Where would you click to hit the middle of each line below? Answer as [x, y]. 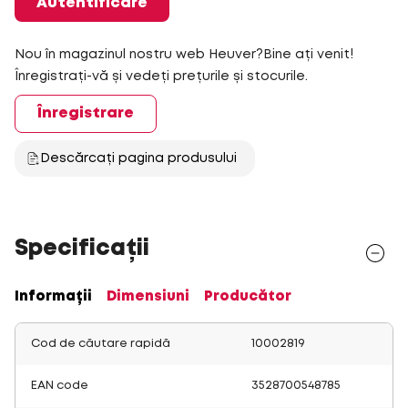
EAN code [60, 386]
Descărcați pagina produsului [138, 158]
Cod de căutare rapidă [101, 344]
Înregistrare [86, 113]
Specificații [82, 249]
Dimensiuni [148, 297]
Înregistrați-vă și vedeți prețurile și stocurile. [161, 76]
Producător [248, 297]
